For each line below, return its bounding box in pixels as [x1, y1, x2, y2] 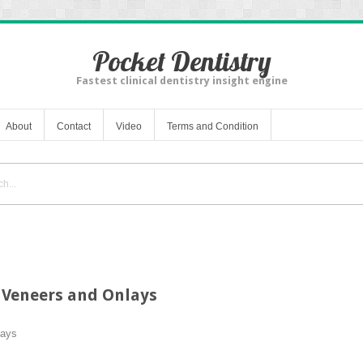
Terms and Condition [167, 120, 258, 132]
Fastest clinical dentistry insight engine [75, 75, 288, 87]
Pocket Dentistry [92, 44, 271, 79]
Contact [57, 120, 91, 132]
